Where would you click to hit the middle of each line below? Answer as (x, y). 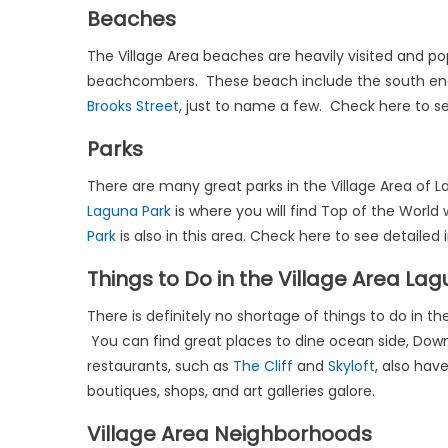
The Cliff (263, 366)
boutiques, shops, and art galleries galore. (231, 391)
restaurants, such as (160, 366)
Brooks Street (133, 106)
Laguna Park (129, 211)
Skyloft (351, 366)
